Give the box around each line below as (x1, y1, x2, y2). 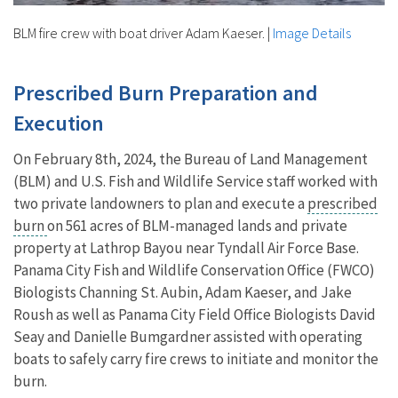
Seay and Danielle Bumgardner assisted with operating (13, 327, 362, 347)
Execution (13, 109, 104, 138)
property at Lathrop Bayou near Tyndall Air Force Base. (13, 238, 359, 259)
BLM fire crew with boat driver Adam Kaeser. (13, 24, 265, 43)
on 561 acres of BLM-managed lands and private (47, 216, 347, 236)
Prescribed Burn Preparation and (13, 79, 318, 107)
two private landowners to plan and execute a (13, 194, 307, 214)
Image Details (273, 24, 351, 43)
